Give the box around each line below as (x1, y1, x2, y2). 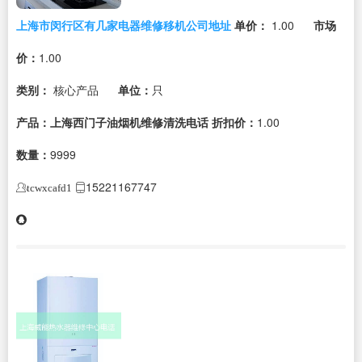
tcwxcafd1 (27, 182, 72, 193)
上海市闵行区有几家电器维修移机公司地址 (16, 16, 231, 33)
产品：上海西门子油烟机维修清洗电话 (16, 113, 208, 130)
